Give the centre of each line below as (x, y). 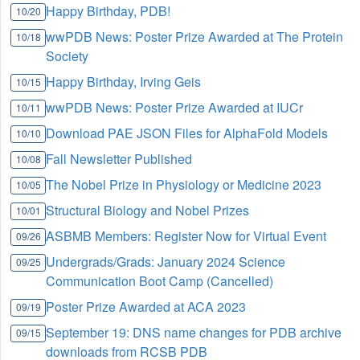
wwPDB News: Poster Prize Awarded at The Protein (195, 37)
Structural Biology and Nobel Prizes (148, 211)
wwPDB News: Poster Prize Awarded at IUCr (175, 108)
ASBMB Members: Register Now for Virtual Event (186, 236)
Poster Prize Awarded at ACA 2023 (146, 307)
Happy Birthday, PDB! (108, 11)
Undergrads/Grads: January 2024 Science (166, 262)
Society (67, 56)
